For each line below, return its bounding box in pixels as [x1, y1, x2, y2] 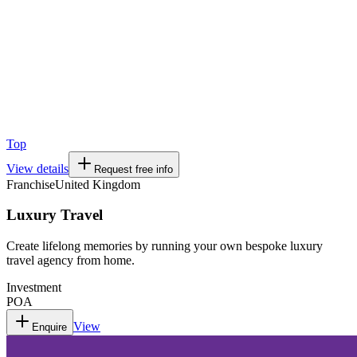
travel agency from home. [6, 253, 135, 268]
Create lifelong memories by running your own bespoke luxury [6, 239, 323, 253]
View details [6, 161, 69, 175]
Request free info [94, 163, 173, 175]
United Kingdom [55, 177, 140, 191]
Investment [6, 280, 61, 295]
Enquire [32, 321, 67, 334]
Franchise [6, 177, 55, 191]
